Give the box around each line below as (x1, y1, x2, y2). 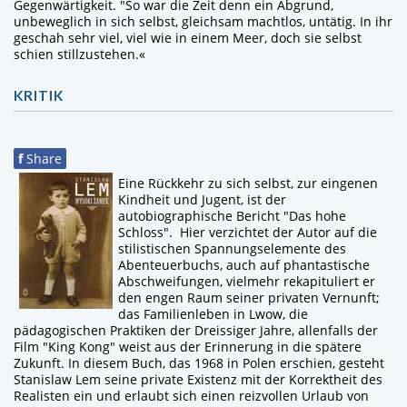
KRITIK (14, 86, 64, 104)
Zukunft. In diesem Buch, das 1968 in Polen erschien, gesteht (14, 353, 384, 372)
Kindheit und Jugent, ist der (118, 190, 286, 208)
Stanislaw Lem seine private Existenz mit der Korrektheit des (14, 370, 382, 388)
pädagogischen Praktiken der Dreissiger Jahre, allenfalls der (14, 321, 378, 339)
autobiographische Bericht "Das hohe (118, 206, 346, 224)
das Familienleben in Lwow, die (118, 304, 308, 323)
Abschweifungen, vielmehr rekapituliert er (118, 272, 375, 290)
